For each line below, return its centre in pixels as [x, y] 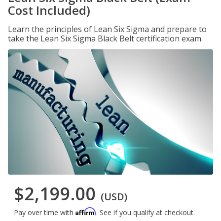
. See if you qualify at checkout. [146, 213]
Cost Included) [49, 10]
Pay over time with [45, 213]
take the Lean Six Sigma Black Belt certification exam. [105, 38]
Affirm [86, 212]
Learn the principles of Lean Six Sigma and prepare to [107, 29]
